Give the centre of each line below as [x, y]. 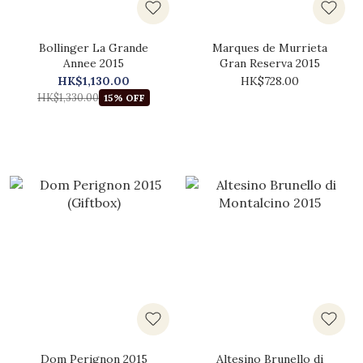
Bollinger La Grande [94, 48]
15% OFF [124, 98]
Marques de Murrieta [269, 48]
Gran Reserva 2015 [269, 63]
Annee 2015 [94, 63]
